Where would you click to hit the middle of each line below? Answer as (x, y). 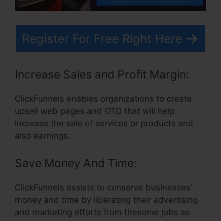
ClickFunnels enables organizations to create (103, 99)
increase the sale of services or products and (104, 124)
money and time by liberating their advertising (106, 200)
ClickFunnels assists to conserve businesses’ (103, 187)
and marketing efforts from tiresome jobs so (102, 212)
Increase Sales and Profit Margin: (102, 75)
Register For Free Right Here (102, 38)
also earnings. (42, 136)
